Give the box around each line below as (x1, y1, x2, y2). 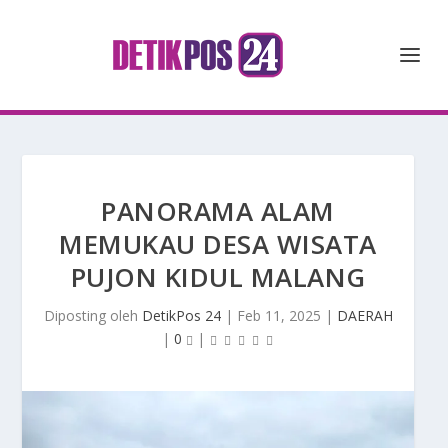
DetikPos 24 (141, 306, 221, 325)
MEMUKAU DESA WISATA (59, 226, 377, 262)
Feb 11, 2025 (236, 306, 321, 325)
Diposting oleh (43, 306, 142, 325)
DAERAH (336, 306, 393, 325)
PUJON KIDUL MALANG (70, 259, 366, 295)
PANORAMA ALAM (101, 193, 335, 229)
